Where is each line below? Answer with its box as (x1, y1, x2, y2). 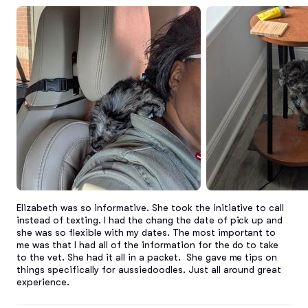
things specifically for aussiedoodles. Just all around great (16, 263, 282, 275)
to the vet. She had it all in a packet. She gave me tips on (16, 251, 278, 263)
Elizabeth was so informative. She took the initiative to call (16, 201, 285, 213)
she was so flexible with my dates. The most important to (16, 226, 276, 238)
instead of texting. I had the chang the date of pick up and (16, 214, 283, 225)
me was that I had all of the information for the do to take (16, 239, 279, 250)
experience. (16, 276, 69, 287)
